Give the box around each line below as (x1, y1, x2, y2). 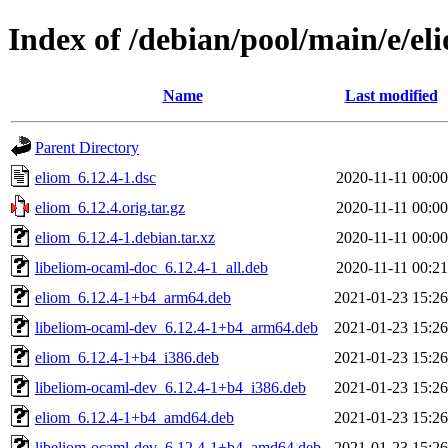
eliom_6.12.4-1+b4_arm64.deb (35, 288, 231, 306)
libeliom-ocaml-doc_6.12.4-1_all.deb (35, 258, 268, 276)
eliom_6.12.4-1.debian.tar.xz (35, 228, 215, 246)
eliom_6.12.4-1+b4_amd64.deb (35, 408, 234, 426)
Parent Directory (35, 138, 139, 156)
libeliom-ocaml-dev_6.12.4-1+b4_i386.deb (35, 378, 306, 396)
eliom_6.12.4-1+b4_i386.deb (35, 348, 219, 366)
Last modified (344, 86, 438, 104)
